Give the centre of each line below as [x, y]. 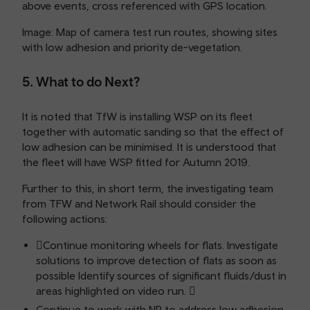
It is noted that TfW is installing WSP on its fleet [137, 116]
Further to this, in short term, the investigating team [148, 188]
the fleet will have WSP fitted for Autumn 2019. [136, 162]
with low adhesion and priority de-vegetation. [132, 47]
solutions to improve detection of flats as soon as [156, 260]
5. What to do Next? [81, 81]
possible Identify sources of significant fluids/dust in [161, 275]
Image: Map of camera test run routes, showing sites [150, 32]
